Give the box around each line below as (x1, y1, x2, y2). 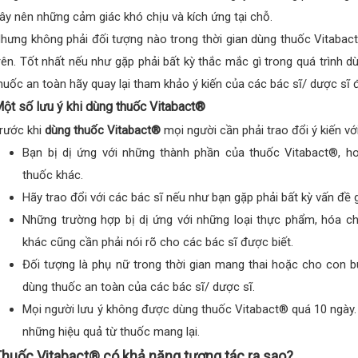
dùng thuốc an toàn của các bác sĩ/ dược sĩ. (22, 279, 256, 294)
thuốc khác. (22, 167, 84, 182)
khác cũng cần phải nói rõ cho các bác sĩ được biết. (22, 234, 294, 249)
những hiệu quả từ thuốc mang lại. (22, 324, 201, 339)
